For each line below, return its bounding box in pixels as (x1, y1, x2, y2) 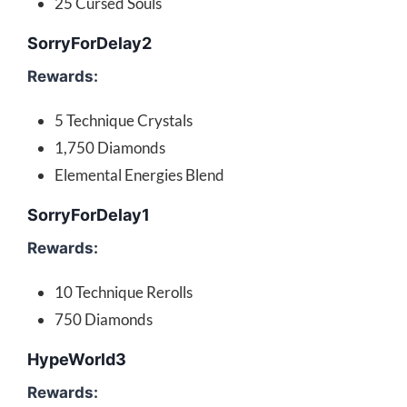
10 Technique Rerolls (55, 283, 193, 303)
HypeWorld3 (27, 350, 126, 370)
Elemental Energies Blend (55, 165, 224, 185)
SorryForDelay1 (27, 205, 150, 225)
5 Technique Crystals (55, 111, 193, 131)
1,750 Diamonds (55, 138, 165, 158)
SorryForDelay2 (27, 34, 152, 54)
